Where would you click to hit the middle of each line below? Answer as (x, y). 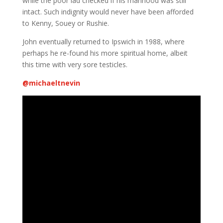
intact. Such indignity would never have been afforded (108, 12)
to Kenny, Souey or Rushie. (65, 23)
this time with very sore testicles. (75, 64)
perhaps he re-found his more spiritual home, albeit (105, 53)
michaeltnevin (54, 83)
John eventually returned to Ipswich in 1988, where (103, 42)
